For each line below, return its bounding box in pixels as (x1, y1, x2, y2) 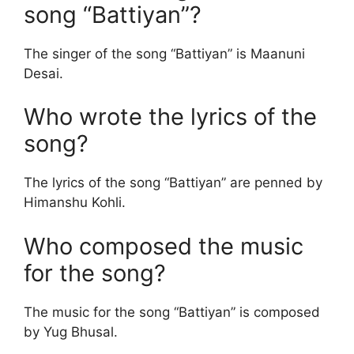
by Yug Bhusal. (24, 323, 118, 340)
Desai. (24, 65, 63, 81)
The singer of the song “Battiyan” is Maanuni (24, 45, 305, 62)
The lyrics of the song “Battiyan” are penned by (24, 175, 322, 191)
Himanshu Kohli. (24, 194, 126, 211)
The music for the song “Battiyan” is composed (24, 303, 320, 320)
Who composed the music (24, 232, 303, 260)
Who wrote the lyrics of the (24, 103, 317, 131)
